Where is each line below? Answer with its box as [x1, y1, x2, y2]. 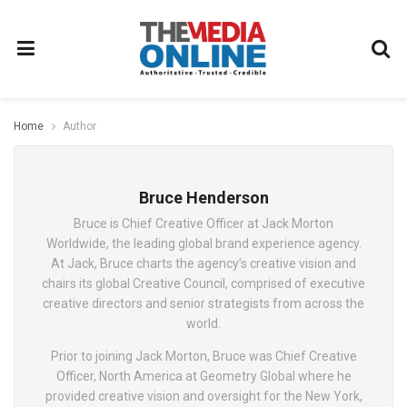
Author [63, 120, 96, 133]
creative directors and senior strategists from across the [43, 296, 364, 311]
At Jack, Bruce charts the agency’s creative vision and [51, 256, 356, 271]
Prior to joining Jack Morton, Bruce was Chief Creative [50, 349, 357, 363]
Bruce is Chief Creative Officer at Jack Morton [74, 216, 333, 231]
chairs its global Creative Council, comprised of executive [42, 276, 365, 291]
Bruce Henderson [138, 188, 269, 207]
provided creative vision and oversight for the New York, [45, 389, 362, 403]
